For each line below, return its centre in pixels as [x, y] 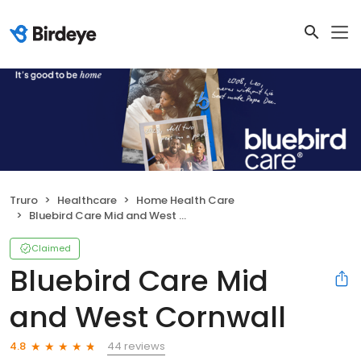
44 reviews [136, 346]
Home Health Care [185, 200]
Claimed [51, 248]
